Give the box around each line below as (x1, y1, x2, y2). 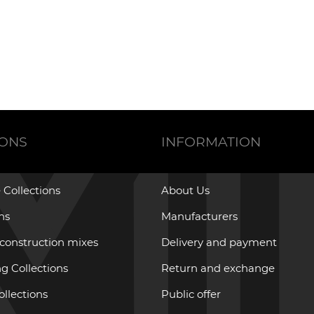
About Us (161, 184, 210, 198)
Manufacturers (161, 210, 238, 224)
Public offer (161, 287, 221, 301)
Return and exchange (161, 261, 275, 275)
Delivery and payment (161, 235, 277, 250)
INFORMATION (161, 133, 261, 150)
